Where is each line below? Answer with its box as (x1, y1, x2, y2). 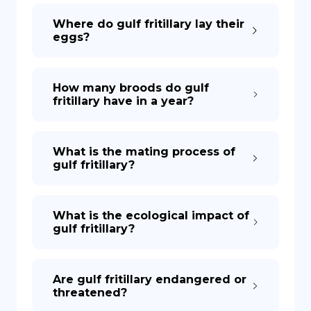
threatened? (53, 286, 127, 299)
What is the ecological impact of (53, 209, 249, 222)
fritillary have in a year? (53, 94, 194, 108)
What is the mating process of (53, 145, 235, 158)
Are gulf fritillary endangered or (53, 273, 246, 286)
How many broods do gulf (53, 81, 209, 94)
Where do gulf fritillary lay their (53, 17, 244, 31)
